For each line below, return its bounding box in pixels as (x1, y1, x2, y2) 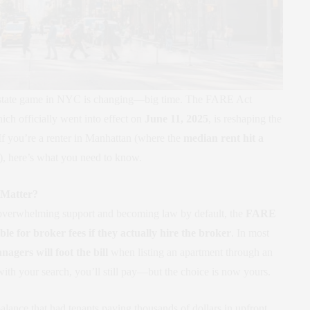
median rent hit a (183, 131, 264, 144)
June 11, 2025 (145, 112, 208, 125)
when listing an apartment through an (108, 246, 273, 258)
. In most (231, 226, 269, 239)
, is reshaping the (208, 112, 282, 125)
